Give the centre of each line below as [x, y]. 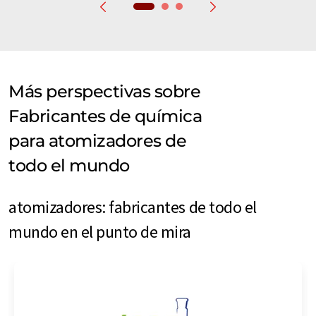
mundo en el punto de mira [100, 231]
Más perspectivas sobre [105, 91]
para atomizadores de [98, 140]
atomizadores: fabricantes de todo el [133, 207]
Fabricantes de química [105, 116]
